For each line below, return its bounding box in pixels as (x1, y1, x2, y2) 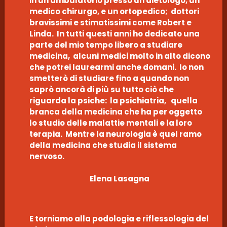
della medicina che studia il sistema (29, 139, 177, 150)
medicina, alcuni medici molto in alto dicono (29, 50, 210, 61)
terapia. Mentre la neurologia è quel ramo (29, 128, 202, 139)
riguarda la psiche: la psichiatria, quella (29, 95, 198, 106)
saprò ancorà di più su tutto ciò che (29, 84, 174, 95)
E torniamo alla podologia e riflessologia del (29, 213, 209, 224)
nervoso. (29, 150, 64, 162)
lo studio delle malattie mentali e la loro (29, 117, 192, 128)
